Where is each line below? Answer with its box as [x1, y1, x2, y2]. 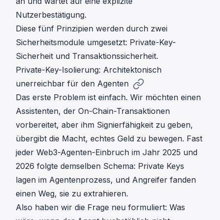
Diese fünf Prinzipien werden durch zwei [16, 23, 167, 33]
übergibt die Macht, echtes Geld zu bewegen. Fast [16, 133, 202, 143]
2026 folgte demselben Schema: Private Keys [16, 161, 184, 171]
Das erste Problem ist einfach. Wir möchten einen [16, 92, 201, 102]
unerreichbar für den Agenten [16, 78, 129, 88]
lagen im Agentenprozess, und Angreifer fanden [16, 174, 196, 185]
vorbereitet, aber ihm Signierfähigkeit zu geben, [16, 119, 193, 130]
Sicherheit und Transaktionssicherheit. [16, 51, 158, 61]
